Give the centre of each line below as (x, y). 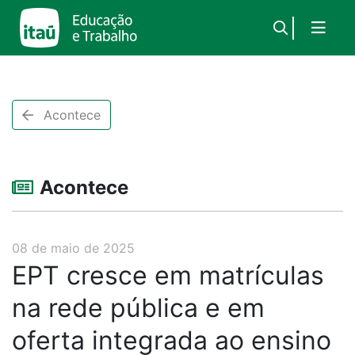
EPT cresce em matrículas (168, 275)
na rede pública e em (138, 308)
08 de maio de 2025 (73, 248)
